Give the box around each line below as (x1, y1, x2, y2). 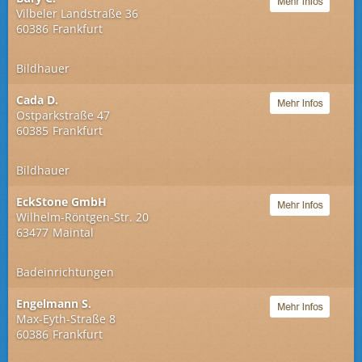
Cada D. (16, 92, 58, 107)
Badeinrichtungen (16, 264, 114, 280)
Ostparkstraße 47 (16, 107, 110, 123)
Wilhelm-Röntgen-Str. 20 (16, 209, 149, 225)
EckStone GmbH (16, 194, 107, 209)
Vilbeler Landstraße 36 (16, 6, 138, 21)
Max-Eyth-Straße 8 (16, 311, 116, 326)
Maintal (53, 225, 94, 240)
